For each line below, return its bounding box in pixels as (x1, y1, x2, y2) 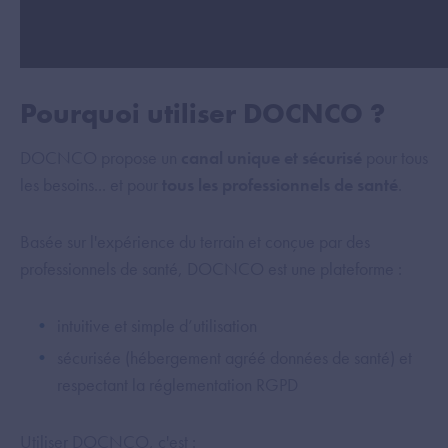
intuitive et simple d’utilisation (57, 313, 257, 337)
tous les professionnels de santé (162, 172, 398, 196)
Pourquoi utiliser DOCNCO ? (20, 95, 385, 131)
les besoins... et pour (20, 172, 162, 196)
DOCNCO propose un (20, 145, 181, 169)
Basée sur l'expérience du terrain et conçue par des (20, 229, 370, 253)
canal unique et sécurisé (181, 145, 362, 169)
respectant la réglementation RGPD (57, 372, 298, 396)
